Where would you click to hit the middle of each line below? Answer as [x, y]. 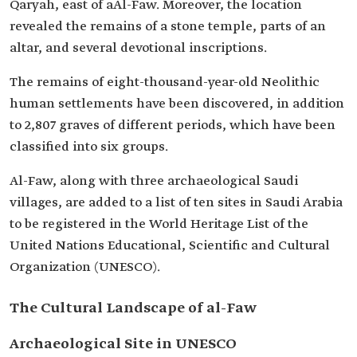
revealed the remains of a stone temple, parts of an [168, 27]
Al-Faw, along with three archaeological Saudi [154, 181]
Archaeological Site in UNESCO [123, 344]
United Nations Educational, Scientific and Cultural [170, 246]
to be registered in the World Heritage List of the [159, 224]
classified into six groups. [89, 147]
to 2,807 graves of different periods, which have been [173, 126]
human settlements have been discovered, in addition [177, 104]
